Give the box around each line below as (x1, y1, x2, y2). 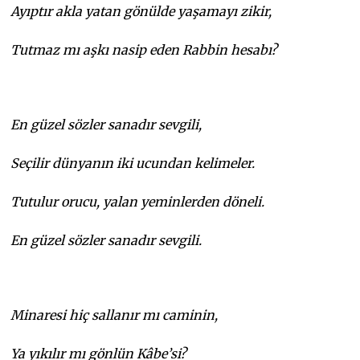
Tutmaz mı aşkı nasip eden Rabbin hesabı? (10, 41, 278, 58)
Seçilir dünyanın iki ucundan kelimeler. (10, 154, 256, 171)
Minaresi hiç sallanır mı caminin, (10, 306, 219, 323)
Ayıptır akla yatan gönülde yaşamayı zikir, (10, 2, 272, 19)
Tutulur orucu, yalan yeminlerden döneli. (10, 193, 265, 210)
